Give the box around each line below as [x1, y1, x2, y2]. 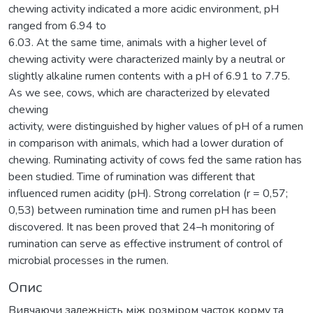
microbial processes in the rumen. [8, 252, 168, 268]
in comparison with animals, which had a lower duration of [8, 135, 283, 151]
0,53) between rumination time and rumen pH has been [8, 202, 276, 218]
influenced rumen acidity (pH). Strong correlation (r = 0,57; [8, 185, 288, 201]
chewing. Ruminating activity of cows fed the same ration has [8, 152, 302, 168]
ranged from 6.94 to [8, 17, 106, 34]
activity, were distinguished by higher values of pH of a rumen [8, 118, 303, 134]
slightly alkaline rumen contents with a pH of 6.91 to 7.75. [8, 68, 290, 84]
